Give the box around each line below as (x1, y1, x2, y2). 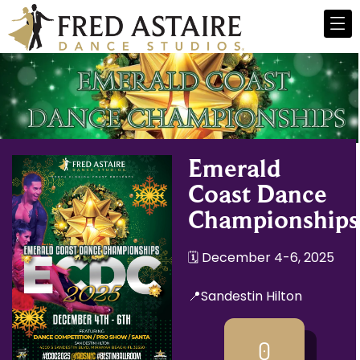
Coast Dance (188, 179, 328, 209)
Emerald (188, 153, 281, 183)
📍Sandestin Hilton (188, 287, 303, 306)
